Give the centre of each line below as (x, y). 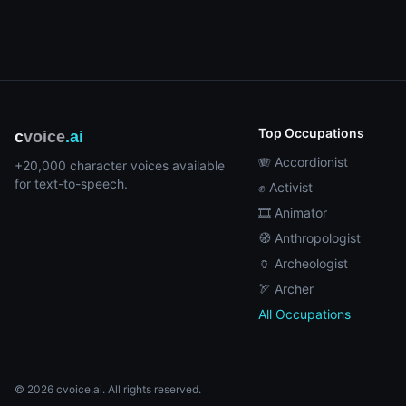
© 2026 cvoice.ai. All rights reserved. (108, 389)
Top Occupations (311, 133)
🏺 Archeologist (303, 263)
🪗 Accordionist (303, 162)
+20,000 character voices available (120, 165)
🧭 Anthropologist (309, 238)
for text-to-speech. (71, 184)
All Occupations (304, 314)
